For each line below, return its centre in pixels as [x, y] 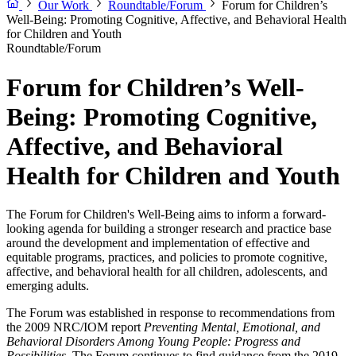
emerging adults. [48, 286]
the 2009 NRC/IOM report [75, 327]
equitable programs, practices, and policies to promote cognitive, [167, 257]
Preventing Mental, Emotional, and [232, 327]
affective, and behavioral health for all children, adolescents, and [167, 272]
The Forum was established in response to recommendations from [170, 313]
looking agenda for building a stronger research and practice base [169, 229]
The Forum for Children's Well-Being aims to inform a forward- [166, 215]
